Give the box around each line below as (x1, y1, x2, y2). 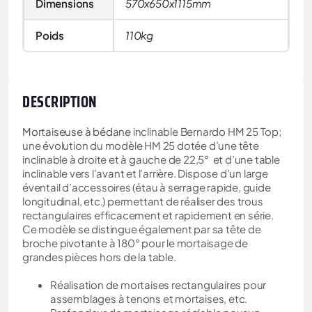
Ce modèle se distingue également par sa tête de (22, 222, 261, 236)
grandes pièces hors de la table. (22, 250, 176, 264)
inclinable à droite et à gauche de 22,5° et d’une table (22, 153, 280, 166)
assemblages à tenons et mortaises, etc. (50, 292, 248, 306)
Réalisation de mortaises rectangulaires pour (50, 278, 267, 292)
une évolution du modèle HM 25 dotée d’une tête (22, 139, 259, 153)
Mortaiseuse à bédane (22, 125, 132, 139)
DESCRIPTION (22, 90, 97, 115)
